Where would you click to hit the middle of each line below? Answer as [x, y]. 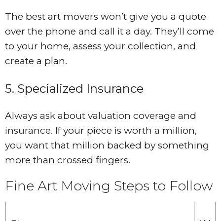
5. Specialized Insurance [74, 89]
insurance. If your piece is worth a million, [101, 131]
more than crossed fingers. [68, 160]
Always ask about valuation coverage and [101, 116]
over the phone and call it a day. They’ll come [110, 32]
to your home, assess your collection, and [100, 46]
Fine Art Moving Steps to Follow [110, 186]
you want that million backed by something [107, 146]
